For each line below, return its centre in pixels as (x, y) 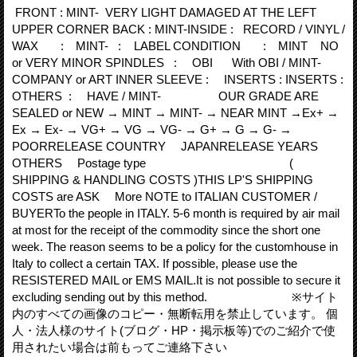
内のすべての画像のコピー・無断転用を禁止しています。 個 (175, 314)
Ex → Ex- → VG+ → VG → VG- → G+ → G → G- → (152, 129)
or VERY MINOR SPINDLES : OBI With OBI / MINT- (167, 63)
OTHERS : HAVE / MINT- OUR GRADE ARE (165, 96)
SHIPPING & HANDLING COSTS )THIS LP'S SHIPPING (163, 180)
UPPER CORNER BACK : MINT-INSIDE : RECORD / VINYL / (178, 29)
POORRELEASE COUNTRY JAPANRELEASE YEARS (173, 146)
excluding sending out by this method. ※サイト (175, 297)
